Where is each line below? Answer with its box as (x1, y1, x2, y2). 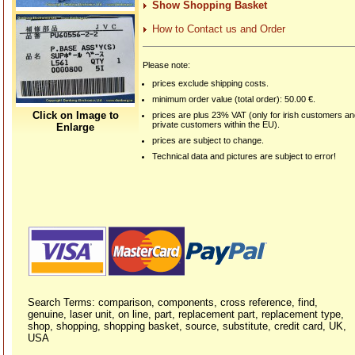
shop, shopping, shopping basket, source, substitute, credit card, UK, (28, 320, 346, 332)
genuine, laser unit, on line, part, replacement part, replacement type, (28, 308, 344, 320)
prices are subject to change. (152, 136, 265, 146)
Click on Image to (32, 109, 119, 121)
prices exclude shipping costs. (152, 78, 269, 89)
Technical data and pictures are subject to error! (152, 151, 337, 162)
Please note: (143, 60, 190, 71)
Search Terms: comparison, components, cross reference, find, (28, 296, 318, 308)
